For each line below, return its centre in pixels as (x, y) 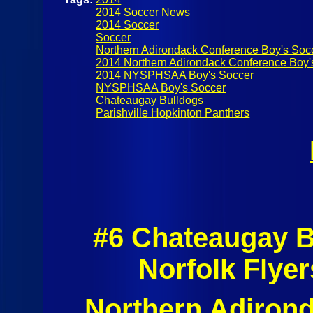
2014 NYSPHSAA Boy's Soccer (175, 75)
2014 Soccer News (143, 12)
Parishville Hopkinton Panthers (173, 112)
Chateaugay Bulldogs (150, 100)
